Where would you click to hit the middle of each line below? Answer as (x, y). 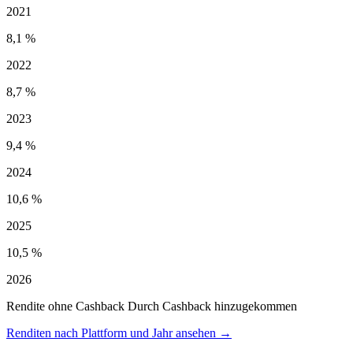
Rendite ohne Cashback (67, 307)
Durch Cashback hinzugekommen (212, 307)
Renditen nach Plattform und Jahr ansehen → (119, 333)
